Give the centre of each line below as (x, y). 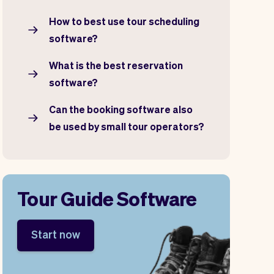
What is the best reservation (116, 65)
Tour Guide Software (107, 198)
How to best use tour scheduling (124, 21)
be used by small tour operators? (127, 126)
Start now (56, 234)
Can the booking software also (121, 109)
